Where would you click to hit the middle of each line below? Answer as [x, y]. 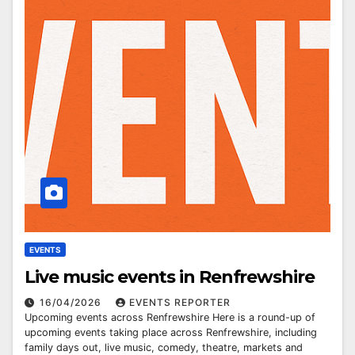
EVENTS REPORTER [180, 302]
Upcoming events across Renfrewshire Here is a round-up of [170, 317]
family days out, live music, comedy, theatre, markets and [164, 347]
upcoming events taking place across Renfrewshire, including [171, 332]
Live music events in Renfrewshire [170, 277]
